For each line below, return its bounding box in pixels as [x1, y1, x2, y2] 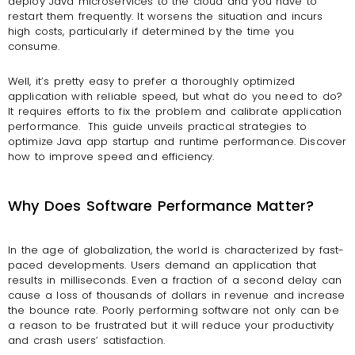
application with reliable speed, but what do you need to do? [8, 88, 343, 104]
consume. [8, 39, 59, 55]
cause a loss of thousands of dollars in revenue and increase [8, 288, 345, 303]
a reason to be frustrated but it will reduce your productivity [8, 318, 334, 334]
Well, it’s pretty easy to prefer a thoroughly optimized [8, 73, 295, 89]
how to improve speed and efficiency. [8, 148, 215, 164]
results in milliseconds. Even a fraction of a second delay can [8, 273, 342, 288]
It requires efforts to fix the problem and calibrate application [8, 103, 342, 119]
